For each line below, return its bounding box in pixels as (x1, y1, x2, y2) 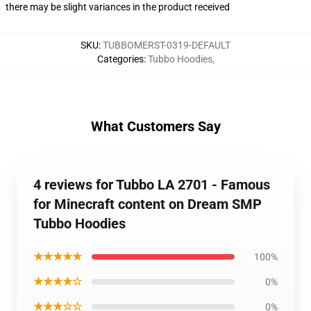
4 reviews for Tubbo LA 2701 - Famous (33, 176, 270, 193)
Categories (96, 53, 144, 65)
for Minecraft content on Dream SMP (33, 196, 262, 212)
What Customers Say (90, 118, 221, 135)
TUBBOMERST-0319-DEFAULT (103, 40, 230, 51)
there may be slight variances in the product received (6, 1, 230, 12)
